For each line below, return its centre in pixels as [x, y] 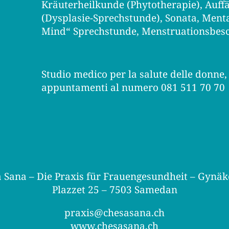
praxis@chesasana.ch [114, 213]
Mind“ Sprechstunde [89, 31]
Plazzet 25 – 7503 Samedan [114, 190]
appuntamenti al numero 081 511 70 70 [133, 87]
